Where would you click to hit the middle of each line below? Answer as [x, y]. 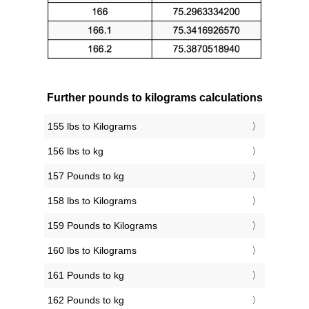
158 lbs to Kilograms [92, 201]
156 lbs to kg [76, 151]
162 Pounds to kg [86, 300]
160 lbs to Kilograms [92, 251]
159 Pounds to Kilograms [102, 226]
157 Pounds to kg [86, 176]
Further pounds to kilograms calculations [154, 98]
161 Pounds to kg [86, 276]
